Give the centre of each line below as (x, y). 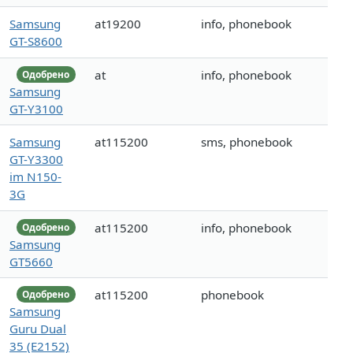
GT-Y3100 (36, 108)
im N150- (35, 177)
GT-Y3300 (36, 160)
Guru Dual (38, 328)
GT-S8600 (36, 41)
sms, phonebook (247, 142)
